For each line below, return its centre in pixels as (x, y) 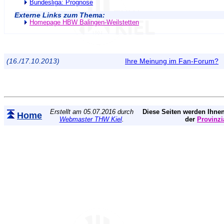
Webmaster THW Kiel (90, 119)
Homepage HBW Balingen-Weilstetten (84, 22)
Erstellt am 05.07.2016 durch (91, 111)
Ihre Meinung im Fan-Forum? (172, 61)
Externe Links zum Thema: (60, 15)
